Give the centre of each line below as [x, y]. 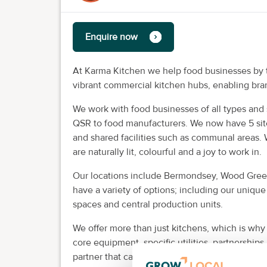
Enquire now [111, 37]
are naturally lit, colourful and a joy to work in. [167, 152]
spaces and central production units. [148, 204]
